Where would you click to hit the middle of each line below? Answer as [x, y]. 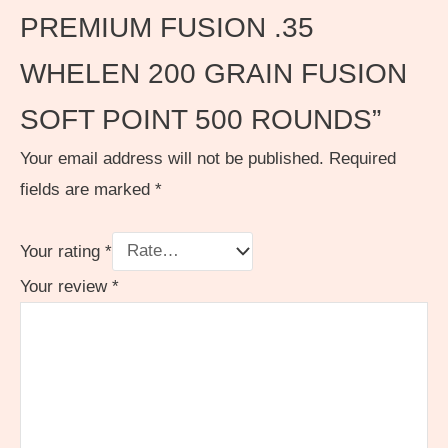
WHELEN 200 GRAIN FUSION [213, 73]
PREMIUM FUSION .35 [167, 27]
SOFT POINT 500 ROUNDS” [200, 119]
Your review [66, 286]
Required [362, 158]
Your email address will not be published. [172, 158]
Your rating [62, 251]
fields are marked [87, 189]
